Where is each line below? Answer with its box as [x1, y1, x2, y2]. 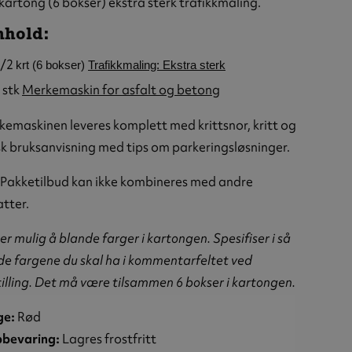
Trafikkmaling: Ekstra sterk [88, 57, 225, 71]
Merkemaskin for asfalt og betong [22, 81, 220, 99]
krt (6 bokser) [16, 57, 88, 71]
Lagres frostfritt [62, 330, 156, 348]
